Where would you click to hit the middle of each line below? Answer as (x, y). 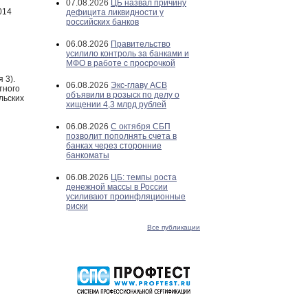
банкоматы (88, 155)
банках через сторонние (114, 146)
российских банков (102, 22)
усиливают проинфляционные (126, 197)
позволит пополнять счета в (121, 136)
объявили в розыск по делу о (123, 95)
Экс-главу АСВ (139, 85)
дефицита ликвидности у (115, 12)
